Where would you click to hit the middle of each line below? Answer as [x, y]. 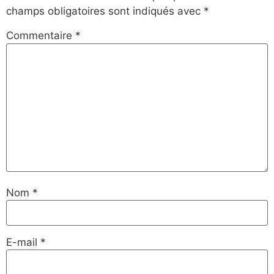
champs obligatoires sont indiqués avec [105, 11]
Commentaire [41, 36]
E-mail [23, 243]
